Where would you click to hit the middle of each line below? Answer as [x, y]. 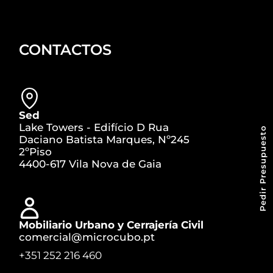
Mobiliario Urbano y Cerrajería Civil [112, 225]
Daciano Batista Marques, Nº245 [105, 140]
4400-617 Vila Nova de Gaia [90, 164]
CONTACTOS [66, 50]
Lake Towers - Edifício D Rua [94, 128]
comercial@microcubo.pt [87, 237]
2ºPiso [36, 152]
